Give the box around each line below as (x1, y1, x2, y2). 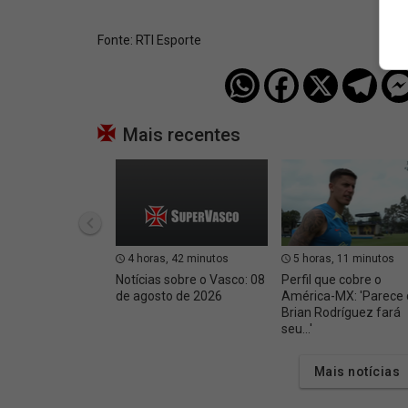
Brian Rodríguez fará (280, 305, 401, 321)
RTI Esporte (136, 33, 201, 48)
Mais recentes (123, 124, 240, 147)
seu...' (280, 321, 312, 337)
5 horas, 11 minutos (290, 252, 394, 266)
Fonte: (97, 33, 136, 48)
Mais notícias (313, 364, 401, 380)
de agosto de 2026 (116, 289, 222, 304)
